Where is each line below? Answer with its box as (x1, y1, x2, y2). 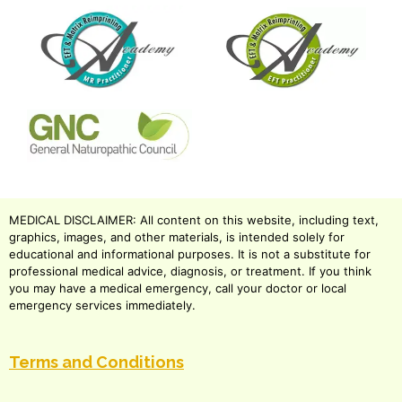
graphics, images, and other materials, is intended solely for (9, 229, 345, 244)
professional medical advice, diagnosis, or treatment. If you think (9, 263, 371, 278)
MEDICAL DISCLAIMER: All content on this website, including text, (9, 212, 379, 227)
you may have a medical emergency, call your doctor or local (9, 280, 346, 295)
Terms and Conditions (9, 352, 184, 371)
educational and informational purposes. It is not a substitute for (9, 246, 371, 261)
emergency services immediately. (9, 297, 196, 312)
